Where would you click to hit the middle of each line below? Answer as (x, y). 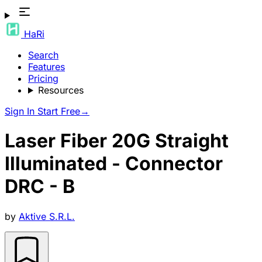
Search (43, 55)
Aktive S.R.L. (47, 216)
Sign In (21, 111)
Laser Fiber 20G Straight (117, 141)
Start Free (59, 111)
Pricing (43, 78)
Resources (61, 90)
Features (46, 67)
